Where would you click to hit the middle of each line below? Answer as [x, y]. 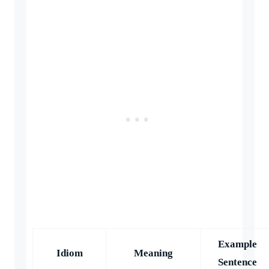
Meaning [153, 253]
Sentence [237, 262]
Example [237, 244]
